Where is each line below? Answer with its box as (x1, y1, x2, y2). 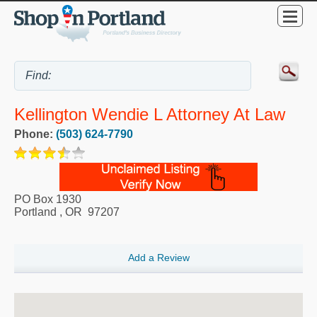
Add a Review (127, 252, 190, 264)
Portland (14, 205, 57, 218)
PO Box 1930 (14, 192, 81, 205)
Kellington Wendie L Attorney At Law (14, 104, 285, 124)
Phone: (14, 127, 56, 140)
